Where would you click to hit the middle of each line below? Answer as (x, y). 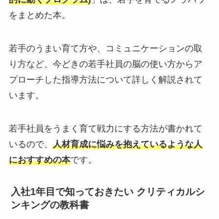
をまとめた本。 (39, 15)
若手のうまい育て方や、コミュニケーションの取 (105, 49)
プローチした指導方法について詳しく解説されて (105, 80)
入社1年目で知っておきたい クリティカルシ (108, 191)
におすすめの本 (39, 160)
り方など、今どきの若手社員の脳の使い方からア (105, 64)
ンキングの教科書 (50, 205)
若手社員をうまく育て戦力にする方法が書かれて (105, 129)
